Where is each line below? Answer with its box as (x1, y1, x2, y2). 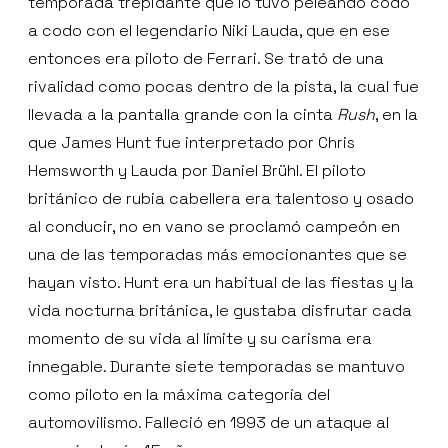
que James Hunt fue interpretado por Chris (28, 131, 355, 153)
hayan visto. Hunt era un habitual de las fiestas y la (28, 271, 414, 293)
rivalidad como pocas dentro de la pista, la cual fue (28, 75, 419, 97)
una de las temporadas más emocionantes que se (28, 243, 407, 265)
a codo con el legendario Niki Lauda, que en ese (28, 19, 390, 41)
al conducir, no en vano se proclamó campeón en (28, 215, 400, 237)
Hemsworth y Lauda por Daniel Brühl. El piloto (28, 159, 366, 181)
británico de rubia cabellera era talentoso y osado (28, 187, 414, 209)
